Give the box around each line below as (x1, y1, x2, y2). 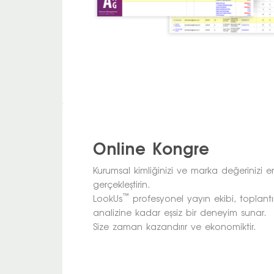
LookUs (93, 193, 122, 204)
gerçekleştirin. (93, 179, 150, 190)
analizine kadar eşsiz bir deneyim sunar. (93, 207, 266, 218)
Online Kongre (93, 138, 210, 159)
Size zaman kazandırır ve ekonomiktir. (93, 221, 256, 232)
